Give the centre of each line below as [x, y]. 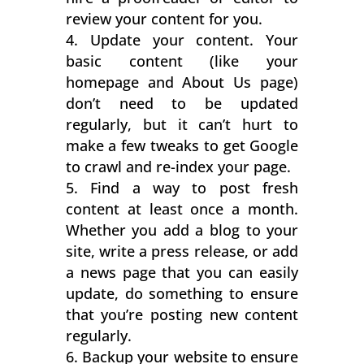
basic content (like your [182, 61]
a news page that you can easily [182, 272]
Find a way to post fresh [195, 187]
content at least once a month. [182, 208]
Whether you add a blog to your [182, 230]
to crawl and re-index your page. [178, 166]
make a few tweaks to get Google [182, 145]
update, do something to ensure [182, 293]
